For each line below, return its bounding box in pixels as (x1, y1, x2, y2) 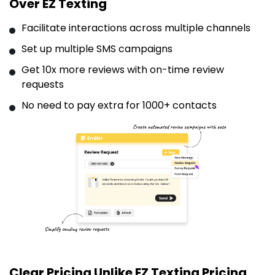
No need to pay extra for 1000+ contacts (21, 98, 217, 113)
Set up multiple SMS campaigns (21, 42, 172, 56)
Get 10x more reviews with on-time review (21, 63, 224, 77)
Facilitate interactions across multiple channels (21, 21, 250, 36)
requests (21, 77, 64, 92)
